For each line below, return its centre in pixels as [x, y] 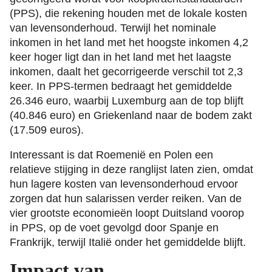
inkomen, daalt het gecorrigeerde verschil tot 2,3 [126, 71]
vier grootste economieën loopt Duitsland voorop [127, 213]
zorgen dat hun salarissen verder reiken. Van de [126, 199]
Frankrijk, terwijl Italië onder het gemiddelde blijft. [128, 243]
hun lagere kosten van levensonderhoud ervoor [124, 184]
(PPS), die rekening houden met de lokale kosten [128, 13]
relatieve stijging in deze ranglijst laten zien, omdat [131, 170]
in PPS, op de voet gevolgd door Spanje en [114, 228]
